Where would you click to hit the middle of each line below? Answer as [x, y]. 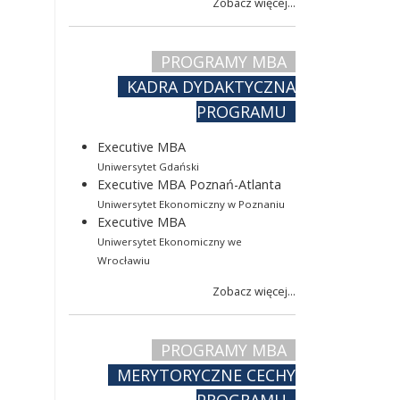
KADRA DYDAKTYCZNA [211, 86]
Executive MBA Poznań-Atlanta [189, 184]
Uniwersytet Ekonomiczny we [170, 241]
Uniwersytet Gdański [148, 166]
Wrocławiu [124, 260]
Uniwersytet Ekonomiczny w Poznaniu [191, 204]
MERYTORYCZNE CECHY [206, 375]
